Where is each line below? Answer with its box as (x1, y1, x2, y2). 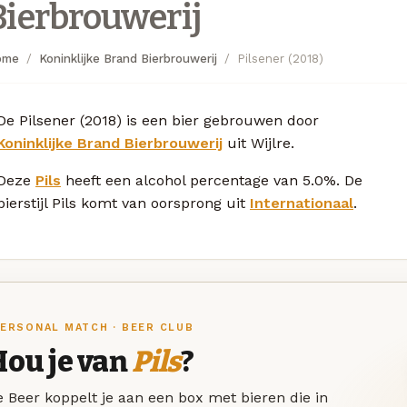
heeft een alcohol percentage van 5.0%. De (61, 171, 362, 189)
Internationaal (250, 194, 353, 212)
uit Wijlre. (223, 134, 294, 152)
